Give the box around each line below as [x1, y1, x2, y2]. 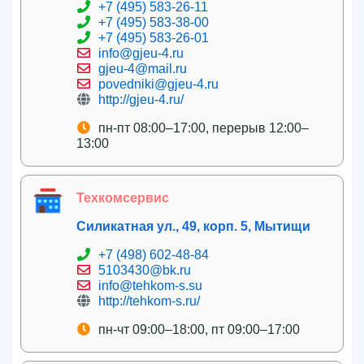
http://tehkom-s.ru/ [98, 293, 200, 308]
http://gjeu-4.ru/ [98, 92, 184, 106]
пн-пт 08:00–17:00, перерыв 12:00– [98, 120, 309, 135]
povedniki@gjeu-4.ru [98, 76, 219, 91]
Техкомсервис [76, 190, 169, 205]
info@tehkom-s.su [98, 278, 202, 292]
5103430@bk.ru [98, 262, 191, 277]
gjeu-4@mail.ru [98, 61, 187, 76]
